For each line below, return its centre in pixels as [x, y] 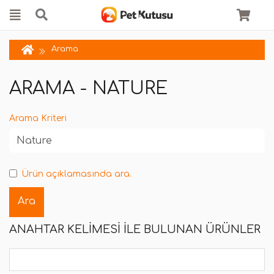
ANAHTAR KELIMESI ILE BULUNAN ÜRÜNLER [135, 230]
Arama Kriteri [38, 118]
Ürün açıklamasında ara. [76, 174]
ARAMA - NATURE [88, 88]
